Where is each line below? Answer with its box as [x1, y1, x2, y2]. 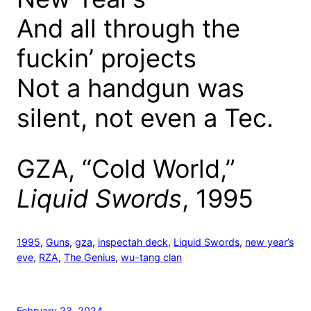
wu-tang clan [121, 251, 182, 263]
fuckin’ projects [17, 43, 196, 74]
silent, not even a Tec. [17, 103, 274, 134]
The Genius [64, 251, 115, 263]
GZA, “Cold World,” [17, 153, 235, 184]
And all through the [17, 13, 240, 44]
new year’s [245, 235, 294, 248]
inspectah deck [98, 235, 168, 248]
